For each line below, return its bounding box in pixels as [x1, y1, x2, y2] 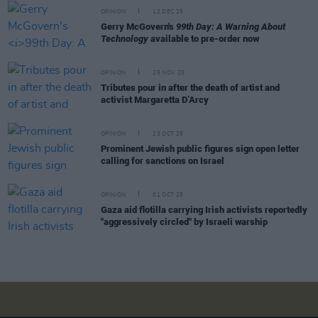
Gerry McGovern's [101, 21, 176, 33]
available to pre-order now [148, 33, 259, 45]
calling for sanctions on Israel [101, 155, 224, 167]
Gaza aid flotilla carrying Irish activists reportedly [101, 204, 307, 216]
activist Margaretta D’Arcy [101, 94, 209, 106]
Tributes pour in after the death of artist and [101, 82, 280, 94]
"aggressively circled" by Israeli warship [101, 216, 268, 228]
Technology [101, 33, 148, 45]
